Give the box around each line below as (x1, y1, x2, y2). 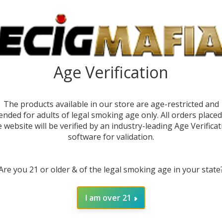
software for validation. (68, 131, 154, 143)
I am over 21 (85, 192, 131, 204)
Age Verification (54, 61, 168, 83)
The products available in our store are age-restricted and (3, 99, 219, 110)
